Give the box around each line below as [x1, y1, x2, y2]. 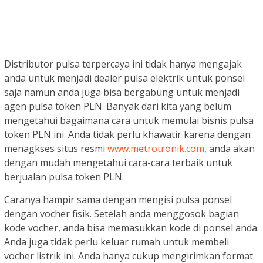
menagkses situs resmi [4, 141, 107, 155]
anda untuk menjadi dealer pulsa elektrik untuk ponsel [4, 71, 245, 85]
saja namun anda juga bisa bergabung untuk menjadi [4, 85, 240, 99]
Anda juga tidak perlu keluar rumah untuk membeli [4, 235, 229, 248]
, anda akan [204, 141, 255, 155]
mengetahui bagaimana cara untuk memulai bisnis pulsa [4, 113, 254, 127]
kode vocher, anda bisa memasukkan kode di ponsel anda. [4, 221, 259, 234]
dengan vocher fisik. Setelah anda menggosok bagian [4, 207, 239, 220]
